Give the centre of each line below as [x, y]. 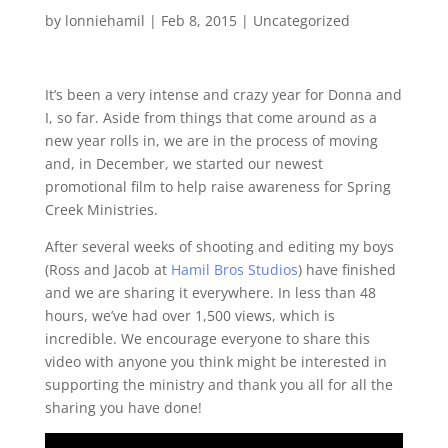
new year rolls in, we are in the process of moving [211, 140]
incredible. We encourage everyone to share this [207, 338]
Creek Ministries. [101, 209]
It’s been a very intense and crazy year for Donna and [223, 94]
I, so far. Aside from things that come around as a [210, 117]
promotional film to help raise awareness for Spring [217, 186]
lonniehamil [104, 20]
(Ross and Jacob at [107, 269]
